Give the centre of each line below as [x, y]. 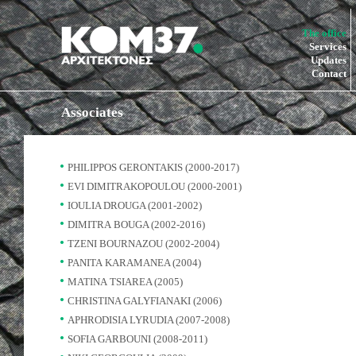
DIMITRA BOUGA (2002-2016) [136, 224]
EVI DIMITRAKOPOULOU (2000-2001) [155, 186]
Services [327, 46]
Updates [328, 60]
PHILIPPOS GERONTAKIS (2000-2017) [153, 167]
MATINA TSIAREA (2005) [125, 282]
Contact [329, 74]
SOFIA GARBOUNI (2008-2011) [137, 339]
